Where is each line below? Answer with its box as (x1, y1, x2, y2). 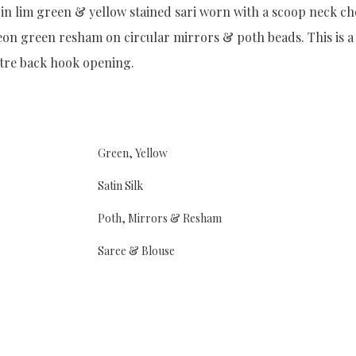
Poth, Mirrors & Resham (98, 211, 222, 226)
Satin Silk (98, 178, 143, 193)
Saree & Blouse (98, 243, 175, 258)
